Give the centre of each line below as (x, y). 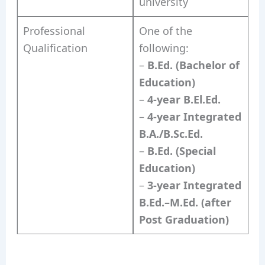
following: (164, 48)
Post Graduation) (184, 220)
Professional (54, 31)
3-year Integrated (194, 185)
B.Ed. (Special (181, 151)
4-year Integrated (194, 117)
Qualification (55, 48)
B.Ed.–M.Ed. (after (185, 203)
